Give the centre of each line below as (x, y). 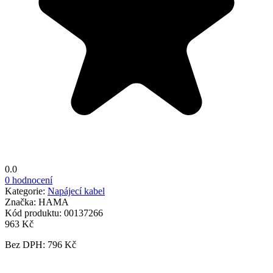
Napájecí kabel (76, 191)
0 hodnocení (29, 180)
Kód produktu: (34, 213)
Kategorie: (26, 191)
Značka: (22, 202)
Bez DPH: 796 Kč (41, 244)
